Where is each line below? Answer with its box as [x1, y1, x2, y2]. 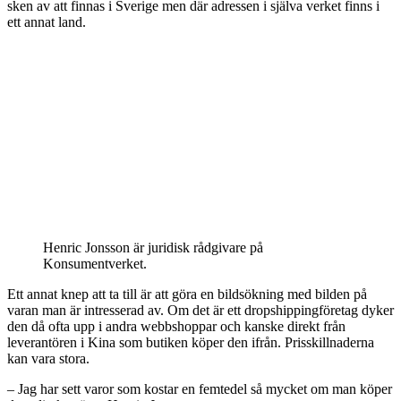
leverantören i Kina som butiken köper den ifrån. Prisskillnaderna [7, 334, 374, 350]
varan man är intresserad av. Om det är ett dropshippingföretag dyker [7, 302, 394, 318]
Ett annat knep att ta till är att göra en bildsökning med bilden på [7, 286, 367, 302]
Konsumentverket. [43, 255, 147, 271]
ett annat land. [7, 13, 86, 30]
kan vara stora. [7, 350, 90, 366]
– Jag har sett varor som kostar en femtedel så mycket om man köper [7, 380, 392, 397]
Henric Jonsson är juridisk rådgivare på [43, 239, 263, 255]
